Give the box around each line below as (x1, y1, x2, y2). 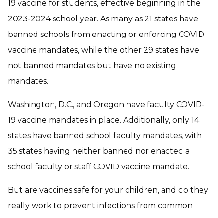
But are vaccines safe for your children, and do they (8, 185, 208, 195)
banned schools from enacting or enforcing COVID (8, 29, 204, 39)
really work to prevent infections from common (8, 200, 193, 210)
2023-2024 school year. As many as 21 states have (8, 14, 198, 23)
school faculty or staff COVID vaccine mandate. (8, 162, 189, 171)
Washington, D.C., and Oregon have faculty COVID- (8, 99, 205, 109)
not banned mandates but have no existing (8, 60, 176, 70)
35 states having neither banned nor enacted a (8, 146, 190, 156)
